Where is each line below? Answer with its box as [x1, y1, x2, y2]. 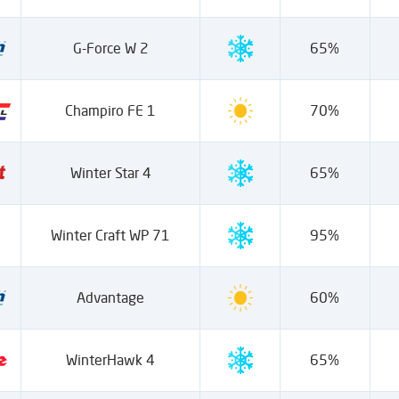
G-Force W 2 [72, 39, 149, 57]
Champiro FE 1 [65, 102, 157, 119]
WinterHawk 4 [66, 351, 156, 369]
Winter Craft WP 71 [51, 226, 171, 244]
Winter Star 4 [69, 164, 151, 182]
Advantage [77, 289, 145, 306]
